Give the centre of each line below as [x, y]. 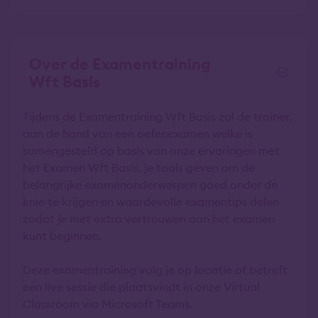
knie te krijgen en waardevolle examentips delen [151, 202]
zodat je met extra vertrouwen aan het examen [149, 219]
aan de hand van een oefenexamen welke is [138, 133]
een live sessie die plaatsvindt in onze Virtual [141, 287]
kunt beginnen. [62, 236]
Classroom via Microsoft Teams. [108, 304]
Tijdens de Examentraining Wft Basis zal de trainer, [157, 116]
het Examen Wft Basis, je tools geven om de [139, 168]
